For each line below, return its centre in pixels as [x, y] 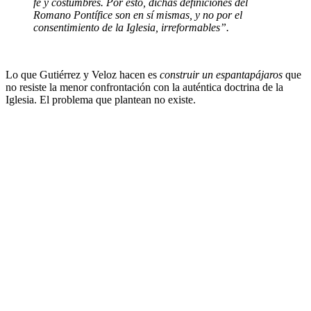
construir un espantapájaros [221, 75]
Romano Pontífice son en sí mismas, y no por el [138, 15]
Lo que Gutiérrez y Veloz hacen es [83, 75]
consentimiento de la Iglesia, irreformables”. [131, 28]
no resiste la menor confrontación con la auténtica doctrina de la [144, 87]
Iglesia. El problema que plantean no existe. [101, 100]
